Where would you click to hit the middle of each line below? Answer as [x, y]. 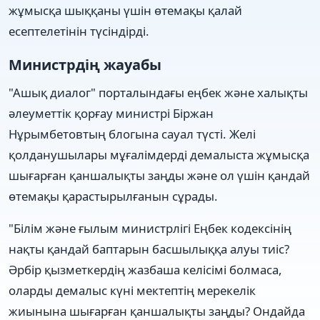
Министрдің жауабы [85, 64]
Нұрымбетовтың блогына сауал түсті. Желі [132, 134]
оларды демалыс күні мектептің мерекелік [132, 290]
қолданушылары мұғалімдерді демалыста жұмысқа [159, 154]
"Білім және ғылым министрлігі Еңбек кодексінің [150, 228]
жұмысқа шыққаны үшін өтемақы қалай [125, 10]
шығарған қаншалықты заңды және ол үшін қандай [159, 175]
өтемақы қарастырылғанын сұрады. [113, 196]
